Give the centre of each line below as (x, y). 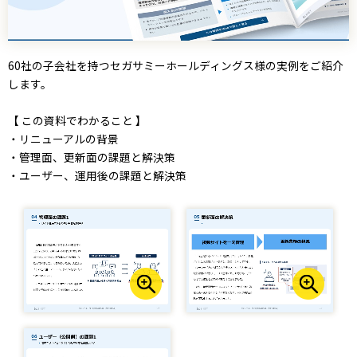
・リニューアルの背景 (63, 138)
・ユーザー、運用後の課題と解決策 (97, 175)
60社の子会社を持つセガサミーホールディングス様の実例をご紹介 (176, 65)
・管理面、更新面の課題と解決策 (92, 157)
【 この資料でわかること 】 (77, 120)
